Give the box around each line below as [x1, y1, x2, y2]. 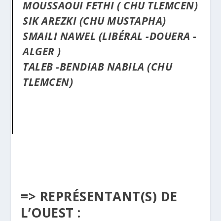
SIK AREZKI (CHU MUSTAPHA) [23, 13, 166, 28]
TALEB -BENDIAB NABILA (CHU [23, 59, 173, 74]
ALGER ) [23, 44, 61, 58]
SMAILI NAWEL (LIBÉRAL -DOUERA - [23, 29, 197, 43]
